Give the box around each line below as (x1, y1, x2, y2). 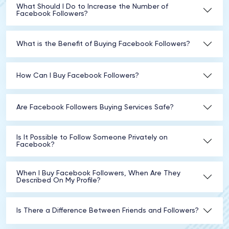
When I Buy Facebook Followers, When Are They (16, 170, 180, 177)
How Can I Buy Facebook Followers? (16, 72, 139, 79)
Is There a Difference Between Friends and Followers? (16, 207, 199, 214)
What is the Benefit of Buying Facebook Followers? (16, 40, 190, 48)
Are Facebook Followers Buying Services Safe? (16, 104, 174, 111)
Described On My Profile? (16, 177, 101, 184)
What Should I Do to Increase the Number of (16, 3, 168, 10)
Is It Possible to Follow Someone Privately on (16, 134, 168, 141)
